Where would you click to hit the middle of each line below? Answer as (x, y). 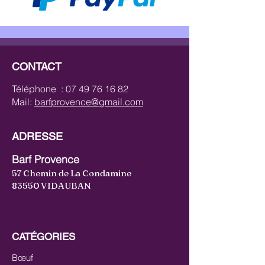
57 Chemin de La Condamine (72, 173)
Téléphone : (39, 89)
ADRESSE (37, 136)
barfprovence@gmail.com (89, 102)
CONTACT (37, 67)
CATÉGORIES (43, 237)
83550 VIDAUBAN (52, 185)
